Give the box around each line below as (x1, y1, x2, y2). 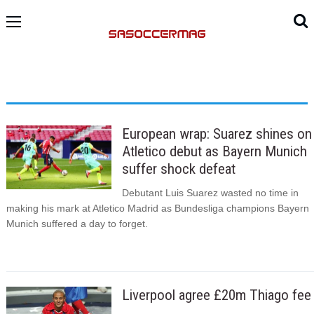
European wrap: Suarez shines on (121, 125, 312, 142)
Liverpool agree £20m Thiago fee (121, 287, 311, 304)
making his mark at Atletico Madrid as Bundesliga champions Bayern (6, 203, 309, 214)
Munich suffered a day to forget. (6, 218, 148, 230)
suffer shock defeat (121, 160, 235, 177)
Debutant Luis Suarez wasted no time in (121, 187, 299, 199)
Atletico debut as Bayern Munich (121, 142, 307, 160)
